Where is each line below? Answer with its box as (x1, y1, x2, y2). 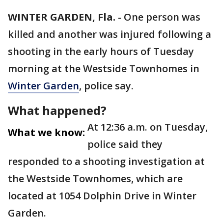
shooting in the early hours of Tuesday (8, 45, 194, 58)
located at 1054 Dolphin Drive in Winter (8, 189, 196, 202)
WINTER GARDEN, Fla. (8, 10, 115, 24)
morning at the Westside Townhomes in (8, 62, 199, 75)
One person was (124, 10, 200, 24)
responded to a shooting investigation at (8, 155, 205, 168)
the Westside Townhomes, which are (8, 172, 183, 185)
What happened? (8, 102, 107, 118)
